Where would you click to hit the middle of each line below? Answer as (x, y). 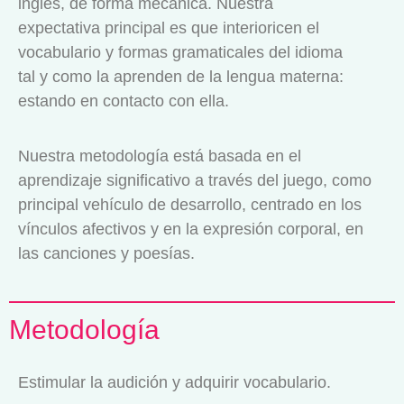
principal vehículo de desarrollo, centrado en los (190, 204)
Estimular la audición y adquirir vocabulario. (174, 383)
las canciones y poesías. (106, 253)
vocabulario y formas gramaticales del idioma (180, 52)
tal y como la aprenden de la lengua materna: (181, 76)
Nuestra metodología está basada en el (160, 156)
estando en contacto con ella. (124, 101)
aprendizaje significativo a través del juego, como (195, 180)
